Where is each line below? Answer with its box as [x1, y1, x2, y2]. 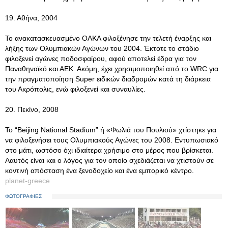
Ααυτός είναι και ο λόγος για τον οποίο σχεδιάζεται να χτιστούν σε [5, 156, 214, 164]
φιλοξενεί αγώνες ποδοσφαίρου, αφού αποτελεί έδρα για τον [5, 54, 196, 63]
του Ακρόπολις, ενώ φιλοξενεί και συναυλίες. [5, 85, 146, 93]
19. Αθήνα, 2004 [5, 14, 58, 22]
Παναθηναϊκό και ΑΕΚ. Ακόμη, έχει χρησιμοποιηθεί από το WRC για [5, 65, 218, 73]
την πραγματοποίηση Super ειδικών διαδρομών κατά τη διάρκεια [5, 75, 211, 83]
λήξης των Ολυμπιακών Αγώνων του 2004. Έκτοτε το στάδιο [5, 44, 199, 52]
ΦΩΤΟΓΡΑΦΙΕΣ [5, 193, 42, 199]
